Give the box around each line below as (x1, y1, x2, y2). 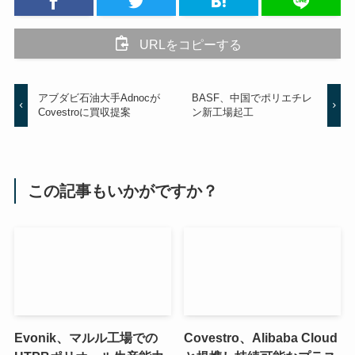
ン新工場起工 (191, 106, 254, 119)
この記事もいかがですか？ (28, 181, 219, 200)
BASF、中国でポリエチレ (191, 92, 312, 105)
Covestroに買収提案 (38, 106, 132, 119)
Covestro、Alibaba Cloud (184, 330, 338, 345)
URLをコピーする (139, 36, 242, 52)
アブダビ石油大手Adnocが (38, 92, 161, 105)
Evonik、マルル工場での (13, 330, 158, 345)
